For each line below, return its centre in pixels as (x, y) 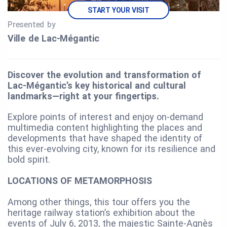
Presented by (32, 24)
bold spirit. (29, 159)
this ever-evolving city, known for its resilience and (111, 148)
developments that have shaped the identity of (105, 138)
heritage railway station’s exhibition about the (101, 212)
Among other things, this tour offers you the (99, 202)
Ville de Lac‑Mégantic (53, 38)
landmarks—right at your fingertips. (83, 96)
